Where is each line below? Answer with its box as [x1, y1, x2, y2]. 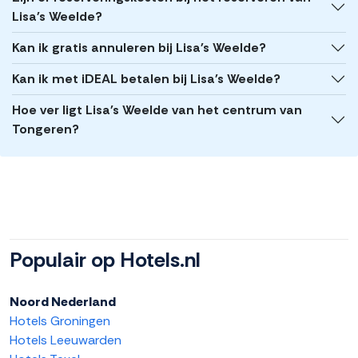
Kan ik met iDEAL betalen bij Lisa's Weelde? [12, 70, 280, 88]
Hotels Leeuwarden [10, 332, 121, 349]
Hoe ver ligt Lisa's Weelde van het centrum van [12, 101, 302, 119]
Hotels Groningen [10, 312, 110, 330]
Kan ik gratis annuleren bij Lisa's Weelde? [12, 39, 266, 57]
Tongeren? [12, 121, 79, 138]
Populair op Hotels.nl [10, 246, 201, 274]
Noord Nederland [10, 293, 116, 311]
